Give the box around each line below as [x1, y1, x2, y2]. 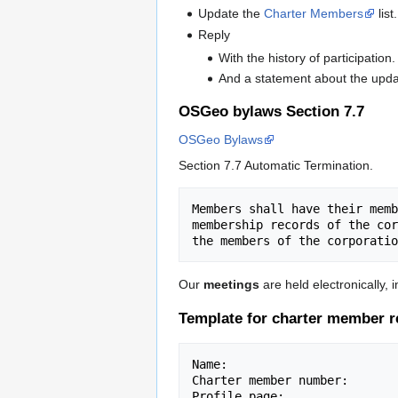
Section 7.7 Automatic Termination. [179, 157, 373, 172]
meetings [203, 276, 259, 291]
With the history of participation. [218, 51, 395, 66]
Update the [198, 6, 265, 21]
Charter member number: [192, 373, 348, 388]
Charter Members [264, 6, 364, 21]
